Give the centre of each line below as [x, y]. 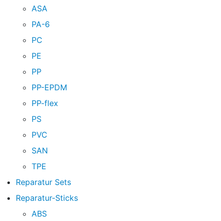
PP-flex [45, 103]
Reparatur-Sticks [47, 198]
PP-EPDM [49, 88]
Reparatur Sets [43, 182]
